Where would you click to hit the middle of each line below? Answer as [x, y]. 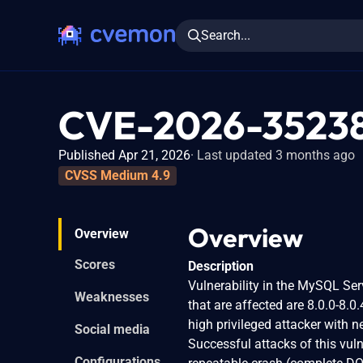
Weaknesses [112, 297]
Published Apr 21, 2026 [124, 155]
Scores [95, 264]
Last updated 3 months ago [276, 155]
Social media [112, 329]
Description [221, 266]
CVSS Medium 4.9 [117, 175]
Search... [226, 35]
